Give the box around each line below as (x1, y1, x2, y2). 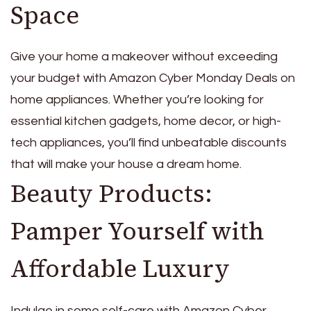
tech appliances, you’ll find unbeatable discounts (10, 136, 287, 150)
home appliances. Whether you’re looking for (10, 93, 264, 107)
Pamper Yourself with (10, 215, 264, 249)
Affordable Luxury (10, 252, 230, 286)
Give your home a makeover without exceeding (10, 50, 278, 64)
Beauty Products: (10, 177, 212, 211)
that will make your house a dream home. (10, 158, 242, 171)
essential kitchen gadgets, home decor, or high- (10, 115, 281, 128)
